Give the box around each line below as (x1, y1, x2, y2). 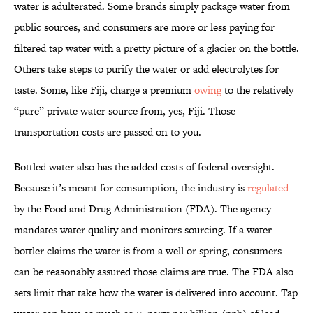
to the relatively (221, 82, 293, 98)
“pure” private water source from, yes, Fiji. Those (14, 103, 235, 119)
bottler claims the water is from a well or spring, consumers (14, 243, 282, 259)
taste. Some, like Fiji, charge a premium (14, 82, 194, 98)
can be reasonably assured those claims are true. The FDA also (14, 264, 293, 279)
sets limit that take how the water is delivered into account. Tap (14, 285, 298, 300)
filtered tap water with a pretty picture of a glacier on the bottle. (14, 41, 299, 56)
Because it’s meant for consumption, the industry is (14, 180, 247, 196)
